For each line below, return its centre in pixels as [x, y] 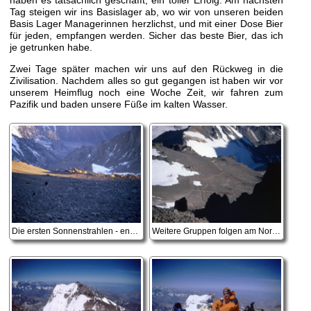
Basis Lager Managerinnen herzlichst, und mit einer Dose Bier [146, 23]
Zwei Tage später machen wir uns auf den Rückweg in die [146, 68]
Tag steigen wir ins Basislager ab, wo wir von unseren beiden [146, 11]
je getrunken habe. [51, 47]
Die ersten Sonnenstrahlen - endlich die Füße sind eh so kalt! [134, 232]
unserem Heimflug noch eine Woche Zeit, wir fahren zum [146, 92]
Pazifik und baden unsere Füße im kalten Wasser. [118, 104]
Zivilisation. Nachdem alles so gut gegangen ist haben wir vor [146, 80]
